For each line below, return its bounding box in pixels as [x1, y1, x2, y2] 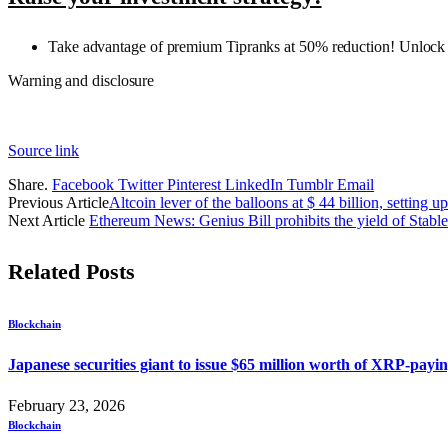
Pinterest [167, 175, 221, 193]
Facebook [52, 175, 114, 193]
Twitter [118, 175, 163, 193]
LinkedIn [225, 175, 283, 193]
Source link [8, 141, 80, 159]
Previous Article [8, 193, 109, 211]
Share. [8, 175, 48, 193]
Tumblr [287, 175, 333, 193]
